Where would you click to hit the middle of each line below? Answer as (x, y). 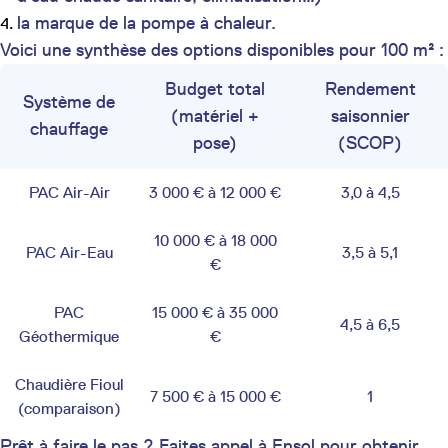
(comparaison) (69, 408)
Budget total (215, 88)
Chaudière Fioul (69, 384)
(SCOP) (370, 142)
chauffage (69, 128)
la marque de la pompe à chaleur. (146, 22)
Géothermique (69, 336)
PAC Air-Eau (69, 252)
